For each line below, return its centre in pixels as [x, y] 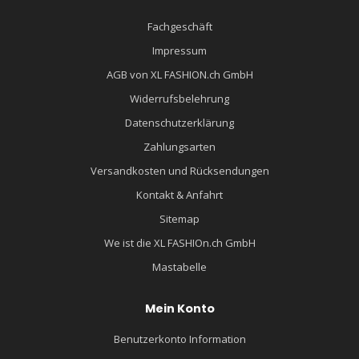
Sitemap [179, 219]
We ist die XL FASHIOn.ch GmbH [179, 243]
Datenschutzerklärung [179, 123]
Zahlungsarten [179, 147]
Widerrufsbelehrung [179, 99]
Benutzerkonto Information [179, 339]
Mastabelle [179, 267]
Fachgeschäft [179, 26]
